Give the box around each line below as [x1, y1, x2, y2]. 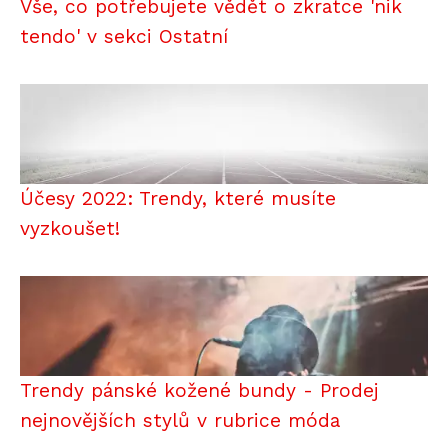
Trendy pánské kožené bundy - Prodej [20, 378, 379, 402]
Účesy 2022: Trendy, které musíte [20, 186, 336, 210]
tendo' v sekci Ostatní [20, 24, 228, 48]
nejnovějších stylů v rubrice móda [20, 408, 340, 432]
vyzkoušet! [20, 216, 120, 240]
